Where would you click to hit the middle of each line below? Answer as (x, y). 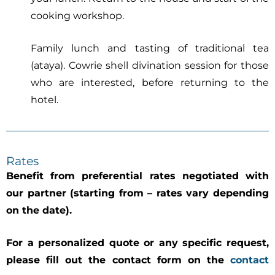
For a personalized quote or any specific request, (137, 243)
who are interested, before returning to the (150, 83)
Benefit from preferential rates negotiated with (137, 176)
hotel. (45, 100)
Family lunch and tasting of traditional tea (150, 48)
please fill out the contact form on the (118, 260)
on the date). (39, 210)
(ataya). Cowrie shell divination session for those (150, 66)
